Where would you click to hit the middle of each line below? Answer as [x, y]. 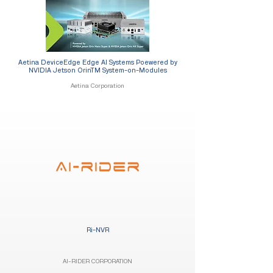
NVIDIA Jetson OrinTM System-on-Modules [97, 70]
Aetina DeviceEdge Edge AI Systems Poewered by [97, 62]
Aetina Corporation [97, 86]
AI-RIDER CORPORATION [97, 261]
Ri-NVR [97, 230]
